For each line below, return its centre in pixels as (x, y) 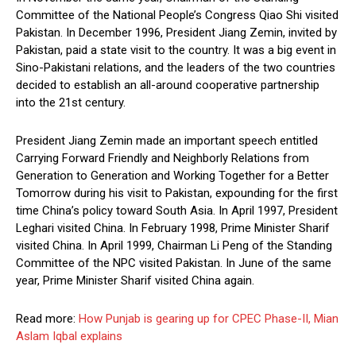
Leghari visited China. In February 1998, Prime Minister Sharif (173, 228)
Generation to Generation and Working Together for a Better (172, 176)
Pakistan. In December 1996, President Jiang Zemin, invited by (176, 33)
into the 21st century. (71, 103)
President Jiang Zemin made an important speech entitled (167, 141)
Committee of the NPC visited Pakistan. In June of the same (174, 263)
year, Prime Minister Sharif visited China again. (135, 281)
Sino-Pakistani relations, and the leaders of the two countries (176, 68)
